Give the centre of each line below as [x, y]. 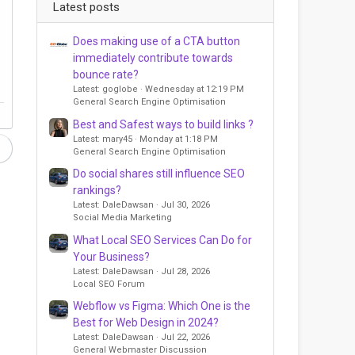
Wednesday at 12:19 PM [195, 90]
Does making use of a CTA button [157, 42]
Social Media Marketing [122, 218]
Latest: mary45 [103, 139]
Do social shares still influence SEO [159, 174]
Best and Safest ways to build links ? [163, 124]
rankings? [97, 191]
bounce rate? [106, 75]
